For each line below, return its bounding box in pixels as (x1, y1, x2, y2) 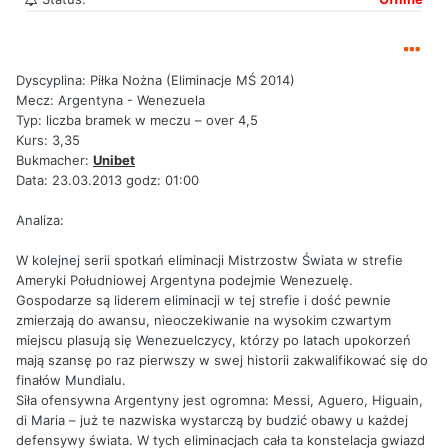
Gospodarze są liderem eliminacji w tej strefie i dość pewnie (16, 292, 391, 309)
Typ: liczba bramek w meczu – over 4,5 (16, 112, 258, 129)
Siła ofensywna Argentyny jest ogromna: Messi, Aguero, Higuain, (16, 392, 423, 409)
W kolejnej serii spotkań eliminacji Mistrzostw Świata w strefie (16, 252, 403, 269)
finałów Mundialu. (16, 372, 126, 389)
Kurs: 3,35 (16, 132, 80, 149)
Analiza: (16, 212, 64, 229)
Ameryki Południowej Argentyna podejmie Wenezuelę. (16, 272, 353, 289)
